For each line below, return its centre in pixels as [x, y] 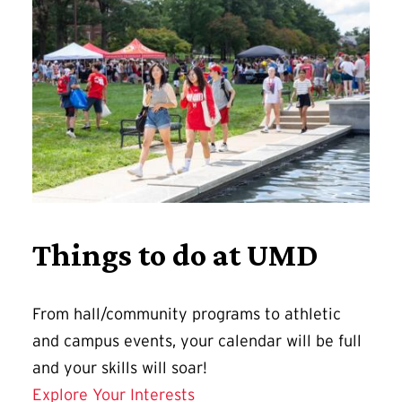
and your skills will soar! [120, 368]
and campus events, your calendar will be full [197, 341]
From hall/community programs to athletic [187, 315]
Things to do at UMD [175, 255]
